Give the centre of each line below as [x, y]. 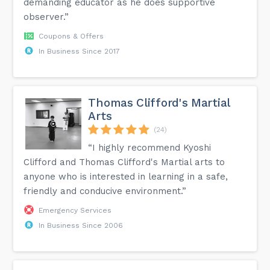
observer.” [46, 17]
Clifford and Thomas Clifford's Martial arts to [124, 162]
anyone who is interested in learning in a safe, [126, 176]
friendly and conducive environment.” [105, 191]
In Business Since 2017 [80, 51]
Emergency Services [75, 210]
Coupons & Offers [71, 36]
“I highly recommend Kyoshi [150, 147]
